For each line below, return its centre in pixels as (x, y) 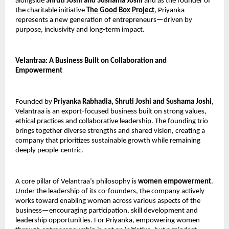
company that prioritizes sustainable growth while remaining (108, 141)
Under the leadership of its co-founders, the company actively (110, 191)
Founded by (35, 102)
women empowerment (175, 181)
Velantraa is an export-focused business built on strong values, (111, 111)
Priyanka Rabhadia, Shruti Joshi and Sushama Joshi (133, 102)
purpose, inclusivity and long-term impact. (80, 30)
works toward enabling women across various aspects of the (108, 201)
